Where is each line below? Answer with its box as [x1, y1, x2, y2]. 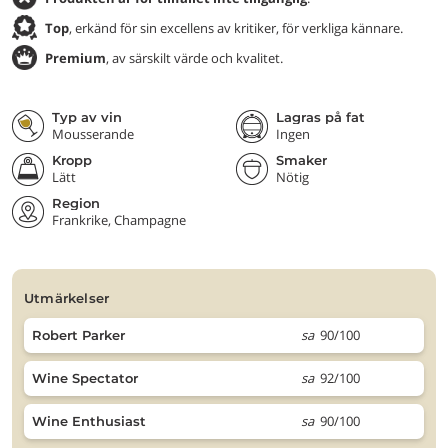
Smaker [276, 152, 327, 168]
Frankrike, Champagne [52, 211, 186, 229]
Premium [45, 48, 106, 67]
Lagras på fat [276, 109, 365, 125]
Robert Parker [32, 327, 125, 343]
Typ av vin [52, 109, 122, 125]
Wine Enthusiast [32, 413, 146, 429]
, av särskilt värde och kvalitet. [106, 48, 283, 67]
